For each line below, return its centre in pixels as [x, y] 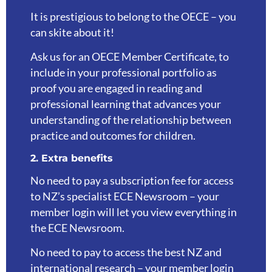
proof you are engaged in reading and [116, 89]
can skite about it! [73, 32]
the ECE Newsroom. [78, 228]
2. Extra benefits [72, 158]
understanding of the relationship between [131, 120]
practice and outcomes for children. [113, 136]
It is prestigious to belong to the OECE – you [133, 16]
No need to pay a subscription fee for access [132, 180]
